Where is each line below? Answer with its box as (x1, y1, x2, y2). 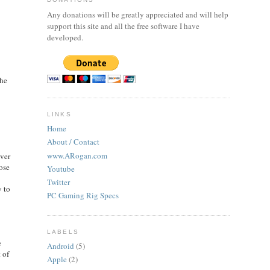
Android (47, 240, 75, 252)
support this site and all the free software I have (47, 20, 200, 31)
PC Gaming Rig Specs (47, 190, 119, 201)
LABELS (47, 228, 79, 235)
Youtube (47, 163, 75, 174)
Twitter (47, 177, 71, 188)
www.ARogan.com (47, 149, 108, 161)
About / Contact (47, 136, 100, 148)
